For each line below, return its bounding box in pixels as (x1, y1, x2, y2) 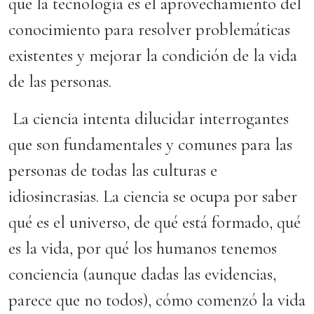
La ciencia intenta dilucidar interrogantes (8, 108, 289, 129)
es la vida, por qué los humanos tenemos (8, 238, 277, 259)
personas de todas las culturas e (8, 160, 217, 181)
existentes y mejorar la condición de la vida (8, 45, 297, 66)
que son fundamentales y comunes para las (8, 134, 292, 155)
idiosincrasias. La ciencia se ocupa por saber (8, 186, 297, 207)
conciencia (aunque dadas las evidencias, (8, 264, 276, 285)
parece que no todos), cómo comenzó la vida (8, 289, 306, 310)
